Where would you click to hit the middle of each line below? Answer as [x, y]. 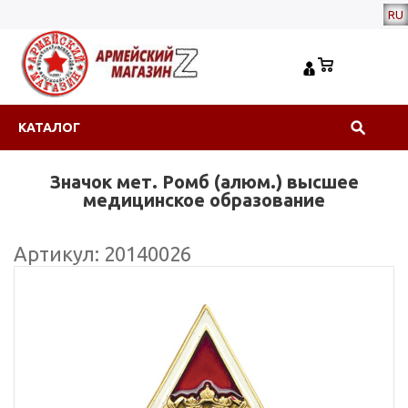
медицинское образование [204, 200]
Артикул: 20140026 [102, 254]
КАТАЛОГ [49, 127]
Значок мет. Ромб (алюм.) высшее [204, 182]
